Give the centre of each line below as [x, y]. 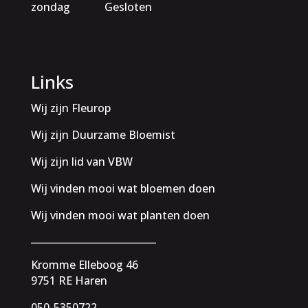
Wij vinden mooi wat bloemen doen [123, 188]
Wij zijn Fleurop [70, 108]
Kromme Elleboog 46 [84, 265]
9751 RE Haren [69, 280]
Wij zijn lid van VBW [81, 162]
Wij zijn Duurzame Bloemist [103, 135]
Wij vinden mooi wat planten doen [120, 215]
